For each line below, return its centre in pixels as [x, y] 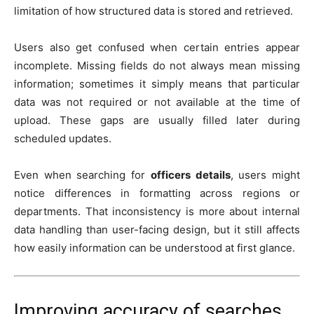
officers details [190, 175]
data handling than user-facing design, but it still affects [157, 229]
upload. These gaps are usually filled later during [157, 120]
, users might [265, 175]
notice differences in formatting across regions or [157, 193]
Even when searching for [82, 175]
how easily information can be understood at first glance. [155, 247]
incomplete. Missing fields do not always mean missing [157, 65]
